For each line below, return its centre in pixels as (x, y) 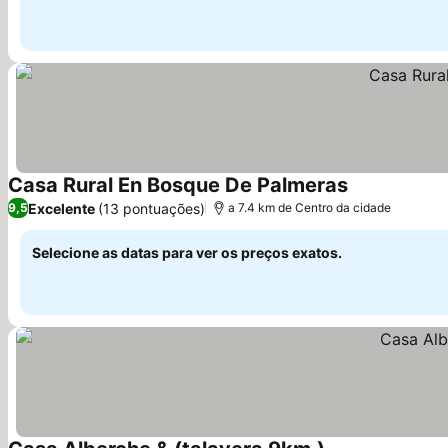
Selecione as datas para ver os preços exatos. (187, 252)
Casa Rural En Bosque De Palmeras (178, 185)
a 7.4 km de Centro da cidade (309, 207)
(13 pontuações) (151, 208)
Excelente (61, 208)
